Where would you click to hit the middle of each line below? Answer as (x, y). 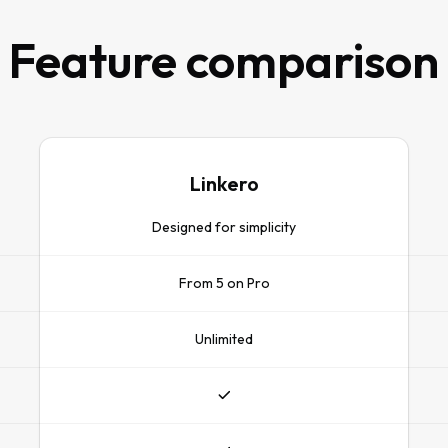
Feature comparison (224, 60)
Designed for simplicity (224, 227)
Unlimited (224, 339)
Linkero (224, 183)
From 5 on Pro (224, 283)
